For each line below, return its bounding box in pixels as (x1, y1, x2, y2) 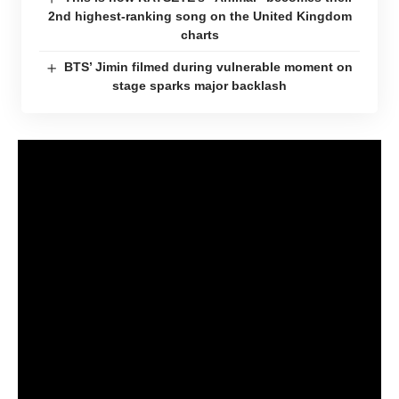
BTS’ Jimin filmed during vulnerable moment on (64, 60, 354, 74)
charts (180, 28, 219, 42)
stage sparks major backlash (112, 78, 287, 93)
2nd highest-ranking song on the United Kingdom (47, 9, 352, 23)
